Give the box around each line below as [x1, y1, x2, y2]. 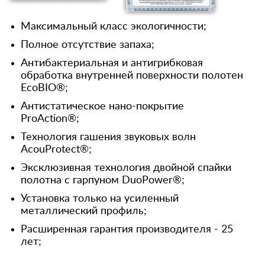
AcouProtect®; [21, 144, 92, 155]
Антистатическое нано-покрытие [21, 101, 184, 112]
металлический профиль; [21, 205, 147, 216]
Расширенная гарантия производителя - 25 [21, 224, 233, 235]
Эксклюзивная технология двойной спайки [21, 162, 231, 173]
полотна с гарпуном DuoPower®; [21, 174, 185, 186]
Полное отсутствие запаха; [21, 39, 154, 50]
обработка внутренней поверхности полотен [21, 70, 243, 81]
